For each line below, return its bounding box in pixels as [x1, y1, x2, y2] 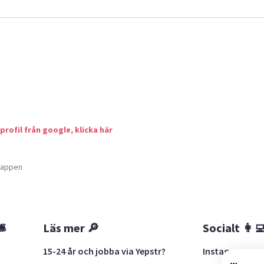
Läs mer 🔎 [43, 220, 100, 235]
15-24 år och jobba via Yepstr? [43, 245, 166, 257]
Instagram [202, 245, 246, 257]
